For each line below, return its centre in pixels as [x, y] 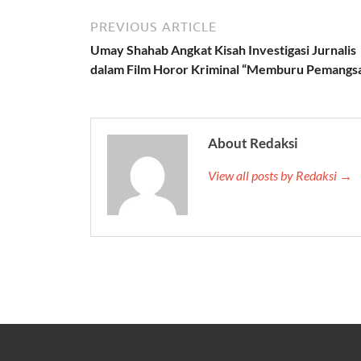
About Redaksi [253, 143]
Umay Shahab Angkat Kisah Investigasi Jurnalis [223, 49]
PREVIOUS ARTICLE [154, 26]
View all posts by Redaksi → [280, 175]
